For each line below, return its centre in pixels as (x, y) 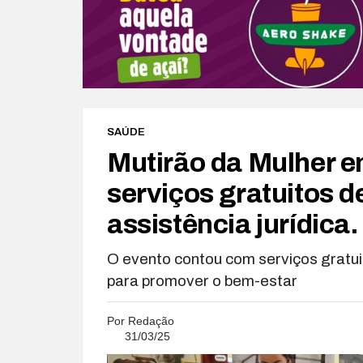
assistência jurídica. (233, 224)
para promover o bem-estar (202, 280)
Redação (151, 320)
